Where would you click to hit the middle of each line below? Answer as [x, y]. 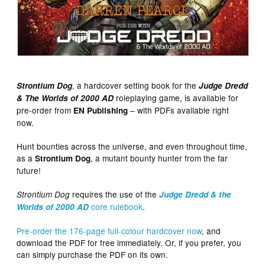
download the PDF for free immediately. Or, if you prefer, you [129, 242]
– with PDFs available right [179, 110]
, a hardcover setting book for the [136, 85]
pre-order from [45, 110]
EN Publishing [101, 110]
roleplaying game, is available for [176, 97]
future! [29, 170]
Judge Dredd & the [195, 194]
